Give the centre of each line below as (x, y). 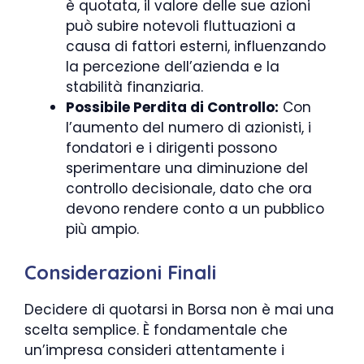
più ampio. (102, 230)
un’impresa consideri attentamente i (154, 350)
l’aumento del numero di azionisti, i (188, 128)
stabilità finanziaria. (134, 87)
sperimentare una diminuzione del (187, 169)
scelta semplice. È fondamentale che (156, 329)
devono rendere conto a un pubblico (195, 209)
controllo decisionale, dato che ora (189, 189)
